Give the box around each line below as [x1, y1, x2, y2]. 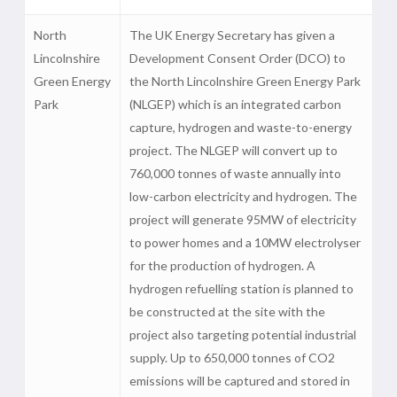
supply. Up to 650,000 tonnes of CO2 [128, 350, 335, 366]
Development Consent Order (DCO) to [128, 51, 346, 66]
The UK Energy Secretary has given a [128, 27, 335, 43]
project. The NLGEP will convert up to [128, 143, 338, 159]
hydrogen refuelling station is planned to [128, 281, 354, 297]
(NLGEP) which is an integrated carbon [128, 97, 341, 113]
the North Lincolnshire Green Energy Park [128, 74, 361, 90]
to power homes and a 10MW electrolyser [128, 235, 361, 251]
